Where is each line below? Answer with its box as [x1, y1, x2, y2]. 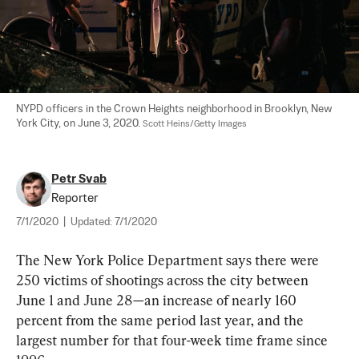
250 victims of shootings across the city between [16, 272, 312, 289]
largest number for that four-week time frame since [16, 332, 331, 349]
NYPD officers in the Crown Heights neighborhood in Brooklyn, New [16, 104, 335, 115]
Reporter [51, 192, 98, 205]
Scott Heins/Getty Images [143, 119, 247, 130]
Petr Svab [51, 173, 107, 186]
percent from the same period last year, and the [16, 312, 307, 329]
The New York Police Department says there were [16, 252, 322, 269]
